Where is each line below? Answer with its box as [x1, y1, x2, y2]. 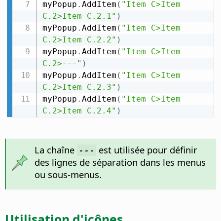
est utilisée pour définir [96, 144, 197, 156]
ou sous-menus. [34, 168, 102, 181]
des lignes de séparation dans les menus [34, 156, 206, 169]
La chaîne [34, 144, 77, 156]
